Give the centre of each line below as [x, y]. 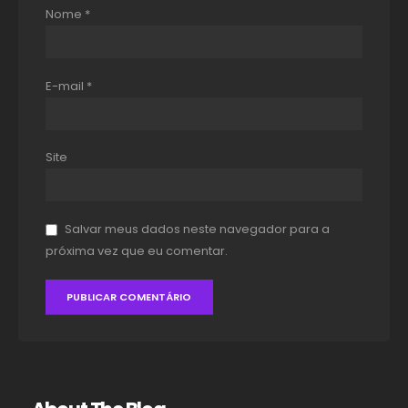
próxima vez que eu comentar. [137, 251]
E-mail [66, 86]
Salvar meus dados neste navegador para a [197, 229]
